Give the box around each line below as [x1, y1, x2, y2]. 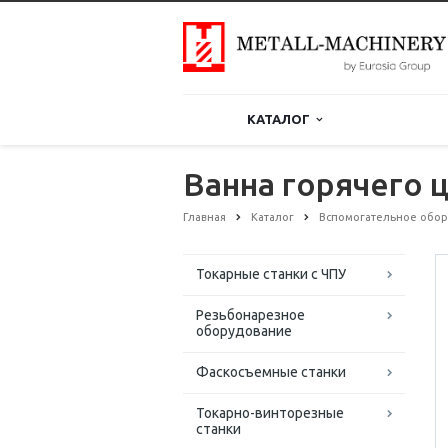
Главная [183, 211, 226, 223]
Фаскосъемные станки [196, 364, 346, 381]
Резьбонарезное [196, 307, 305, 324]
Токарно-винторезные [196, 405, 344, 422]
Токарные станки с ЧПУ [196, 266, 346, 283]
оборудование [196, 323, 292, 340]
